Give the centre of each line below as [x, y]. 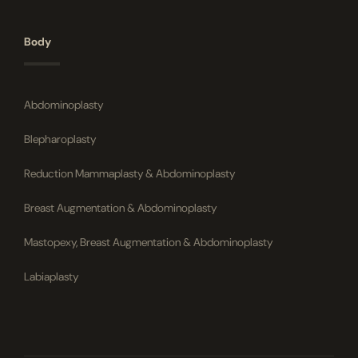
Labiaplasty [51, 276]
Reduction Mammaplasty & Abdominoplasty [129, 173]
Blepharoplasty [60, 139]
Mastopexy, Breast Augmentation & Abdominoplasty [148, 242]
